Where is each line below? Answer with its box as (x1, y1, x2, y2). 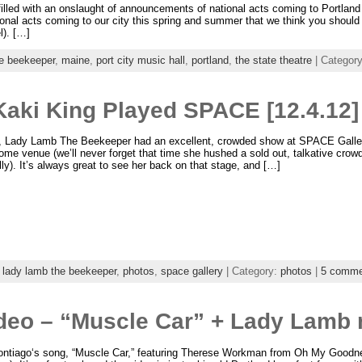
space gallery (160, 265, 223, 278)
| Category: (222, 265, 280, 278)
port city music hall (95, 53, 185, 66)
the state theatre (234, 53, 312, 66)
